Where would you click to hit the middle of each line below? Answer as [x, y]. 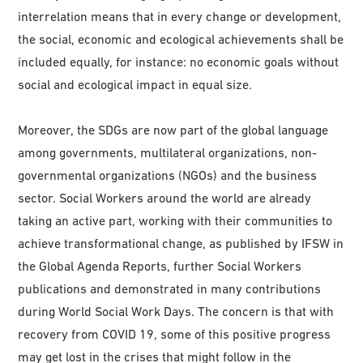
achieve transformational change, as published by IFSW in [181, 243]
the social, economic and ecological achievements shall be [181, 38]
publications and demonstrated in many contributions [170, 288]
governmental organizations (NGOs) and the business [168, 175]
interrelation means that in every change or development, [180, 16]
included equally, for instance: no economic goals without [179, 61]
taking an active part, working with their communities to [175, 220]
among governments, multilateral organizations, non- [168, 152]
